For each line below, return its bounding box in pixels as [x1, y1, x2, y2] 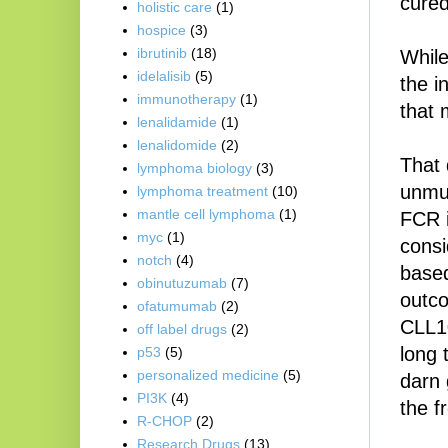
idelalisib [137, 68, 192, 85]
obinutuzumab [137, 275, 228, 292]
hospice [137, 22, 187, 39]
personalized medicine [137, 367, 280, 384]
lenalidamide [137, 114, 218, 131]
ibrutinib [137, 45, 188, 62]
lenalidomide [137, 137, 218, 154]
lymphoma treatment [137, 183, 269, 200]
